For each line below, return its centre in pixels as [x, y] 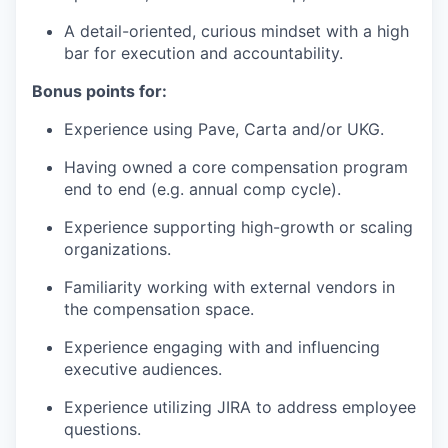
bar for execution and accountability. [203, 53]
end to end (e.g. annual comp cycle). [202, 189]
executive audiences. [143, 369]
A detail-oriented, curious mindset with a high [236, 31]
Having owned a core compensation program [236, 167]
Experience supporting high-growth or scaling [238, 227]
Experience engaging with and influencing [222, 347]
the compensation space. [159, 309]
